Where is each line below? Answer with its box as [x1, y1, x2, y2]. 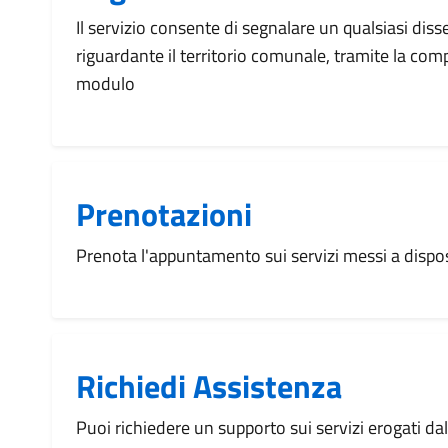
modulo [76, 70, 135, 97]
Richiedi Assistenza [76, 362, 342, 410]
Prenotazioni [76, 190, 252, 238]
